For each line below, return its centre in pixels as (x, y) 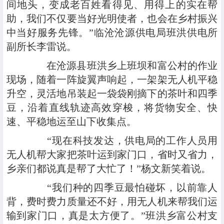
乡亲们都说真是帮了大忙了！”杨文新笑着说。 (108, 169)
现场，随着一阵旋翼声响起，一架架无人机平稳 (112, 80)
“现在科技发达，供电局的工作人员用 (122, 141)
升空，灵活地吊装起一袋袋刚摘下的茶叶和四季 (112, 94)
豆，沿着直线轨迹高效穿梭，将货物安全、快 (112, 108)
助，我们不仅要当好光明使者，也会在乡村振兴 (112, 19)
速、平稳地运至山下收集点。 (71, 122)
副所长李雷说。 (41, 47)
